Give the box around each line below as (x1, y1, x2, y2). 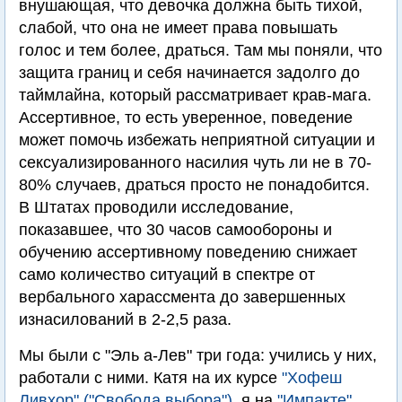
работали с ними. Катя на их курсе (19, 369, 282, 388)
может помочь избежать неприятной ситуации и (19, 131, 375, 150)
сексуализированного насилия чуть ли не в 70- (19, 153, 371, 172)
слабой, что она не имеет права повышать (19, 19, 337, 38)
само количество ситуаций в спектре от (19, 266, 315, 284)
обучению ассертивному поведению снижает (19, 243, 357, 262)
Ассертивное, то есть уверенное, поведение (19, 109, 353, 127)
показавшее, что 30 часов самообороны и (19, 221, 332, 240)
